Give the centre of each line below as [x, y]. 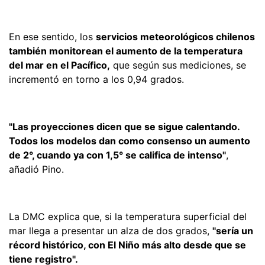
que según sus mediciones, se [178, 65]
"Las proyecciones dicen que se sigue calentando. [124, 127]
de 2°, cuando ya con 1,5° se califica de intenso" [117, 155]
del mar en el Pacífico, [59, 65]
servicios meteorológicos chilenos [175, 37]
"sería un [233, 231]
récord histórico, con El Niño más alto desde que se [127, 245]
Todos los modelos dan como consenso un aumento [130, 141]
